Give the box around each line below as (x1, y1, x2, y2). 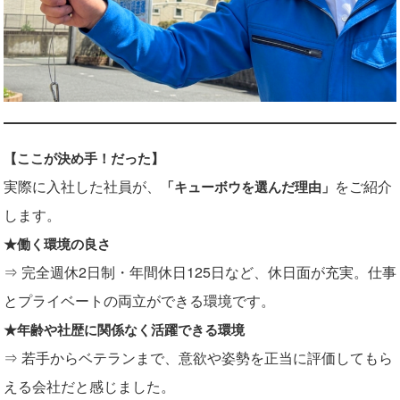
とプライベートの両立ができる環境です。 (4, 290, 275, 312)
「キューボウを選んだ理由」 (161, 177, 335, 197)
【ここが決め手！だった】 (4, 148, 164, 169)
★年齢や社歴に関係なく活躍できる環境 (4, 320, 245, 340)
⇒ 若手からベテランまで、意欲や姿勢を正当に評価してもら (4, 347, 393, 369)
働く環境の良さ (17, 234, 111, 254)
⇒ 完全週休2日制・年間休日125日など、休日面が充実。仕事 (4, 262, 396, 283)
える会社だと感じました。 (4, 376, 175, 397)
